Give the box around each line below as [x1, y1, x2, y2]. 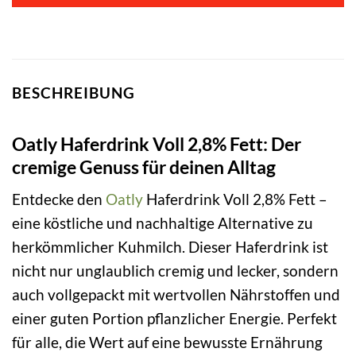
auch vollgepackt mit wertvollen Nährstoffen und [12, 285, 340, 304]
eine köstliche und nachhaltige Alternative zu [12, 214, 313, 233]
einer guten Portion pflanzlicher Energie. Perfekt [12, 309, 337, 328]
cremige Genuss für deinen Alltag [12, 155, 276, 178]
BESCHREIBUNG [12, 83, 135, 103]
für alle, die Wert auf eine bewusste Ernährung [12, 333, 323, 352]
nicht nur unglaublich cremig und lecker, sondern [12, 261, 339, 281]
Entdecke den [12, 190, 106, 209]
